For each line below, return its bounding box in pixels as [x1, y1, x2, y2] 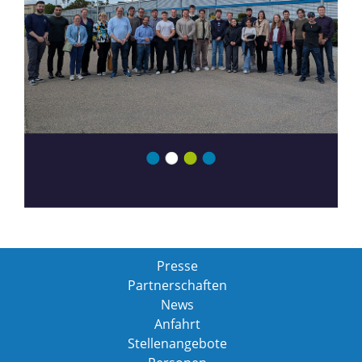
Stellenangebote [127, 335, 227, 352]
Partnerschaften [127, 276, 227, 294]
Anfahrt [154, 315, 200, 333]
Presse [156, 257, 198, 275]
